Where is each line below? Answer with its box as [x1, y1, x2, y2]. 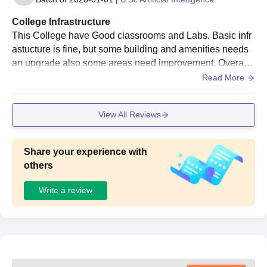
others [24, 160, 53, 170]
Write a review [39, 185, 92, 195]
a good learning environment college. [12, 71, 169, 82]
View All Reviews [98, 110, 161, 119]
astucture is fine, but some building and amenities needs [12, 44, 249, 54]
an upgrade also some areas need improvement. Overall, [12, 57, 251, 68]
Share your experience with [24, 146, 147, 157]
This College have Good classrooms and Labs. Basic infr [12, 30, 252, 41]
